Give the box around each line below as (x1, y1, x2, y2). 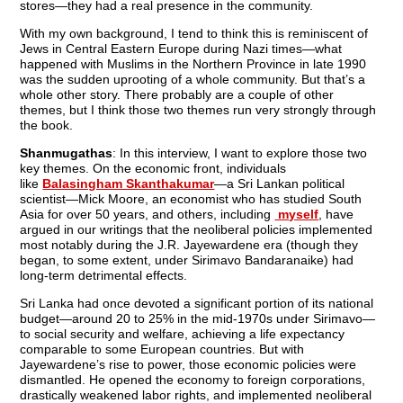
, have (318, 207, 354, 222)
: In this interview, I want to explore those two (112, 146, 368, 161)
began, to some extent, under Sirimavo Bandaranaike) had (20, 253, 354, 268)
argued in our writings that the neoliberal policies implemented (20, 222, 373, 237)
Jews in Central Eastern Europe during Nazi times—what (20, 41, 343, 57)
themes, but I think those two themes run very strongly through (20, 103, 377, 118)
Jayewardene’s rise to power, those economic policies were (20, 357, 357, 372)
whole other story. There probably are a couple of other (20, 87, 335, 103)
